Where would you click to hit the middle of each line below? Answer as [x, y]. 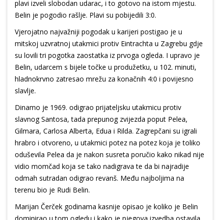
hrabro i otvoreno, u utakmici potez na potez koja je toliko [108, 143]
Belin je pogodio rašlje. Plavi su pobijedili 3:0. [85, 15]
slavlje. [25, 91]
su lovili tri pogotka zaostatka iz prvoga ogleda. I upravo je [107, 55]
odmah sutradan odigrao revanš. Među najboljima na [99, 178]
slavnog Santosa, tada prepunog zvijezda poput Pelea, [101, 119]
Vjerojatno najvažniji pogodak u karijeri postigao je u [98, 32]
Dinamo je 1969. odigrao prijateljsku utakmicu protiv [98, 108]
